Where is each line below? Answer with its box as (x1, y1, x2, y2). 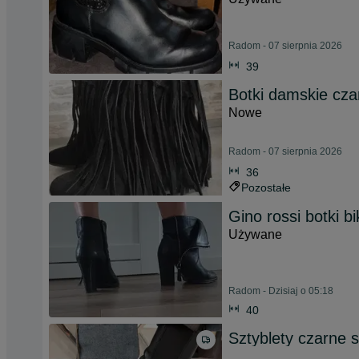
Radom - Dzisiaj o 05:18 (228, 285, 333, 296)
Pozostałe (241, 181, 291, 194)
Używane (228, 228, 282, 241)
